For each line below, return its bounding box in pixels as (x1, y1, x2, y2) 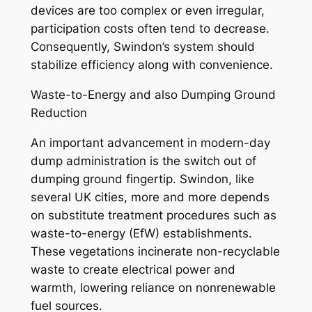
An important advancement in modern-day (30, 135, 270, 150)
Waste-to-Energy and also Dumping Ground (30, 87, 276, 102)
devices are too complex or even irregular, (30, 3, 265, 18)
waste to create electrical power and (30, 262, 235, 276)
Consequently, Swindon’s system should (30, 40, 255, 54)
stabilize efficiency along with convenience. (30, 58, 273, 72)
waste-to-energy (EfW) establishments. (30, 226, 252, 240)
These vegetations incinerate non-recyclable (30, 244, 280, 258)
